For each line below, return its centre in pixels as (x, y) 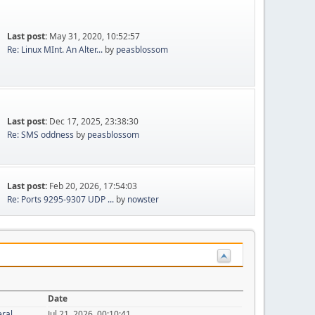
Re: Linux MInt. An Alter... (55, 50)
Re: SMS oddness (41, 134)
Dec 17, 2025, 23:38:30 (94, 121)
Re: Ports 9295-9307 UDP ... (61, 199)
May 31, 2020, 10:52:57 (95, 36)
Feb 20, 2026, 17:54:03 (94, 186)
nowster (143, 199)
